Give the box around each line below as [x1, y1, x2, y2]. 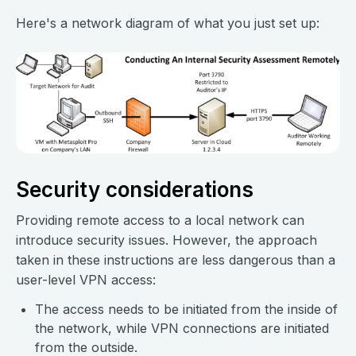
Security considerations [16, 177, 253, 203]
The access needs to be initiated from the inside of [35, 301, 338, 318]
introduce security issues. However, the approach [16, 232, 317, 249]
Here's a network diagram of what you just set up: [16, 15, 319, 32]
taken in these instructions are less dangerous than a [16, 252, 335, 269]
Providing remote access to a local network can [16, 212, 304, 229]
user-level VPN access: [16, 272, 156, 288]
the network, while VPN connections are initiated [35, 320, 329, 337]
